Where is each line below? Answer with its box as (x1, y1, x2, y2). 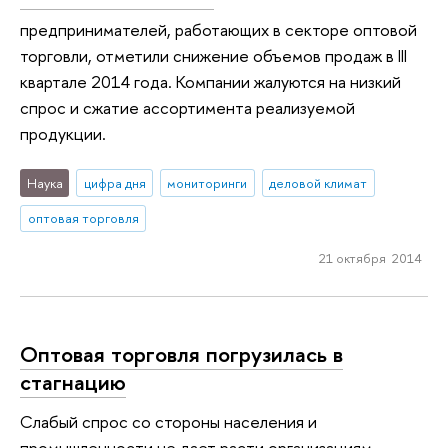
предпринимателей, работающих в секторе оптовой (20, 18, 417, 42)
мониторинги (167, 173, 248, 192)
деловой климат (269, 173, 368, 192)
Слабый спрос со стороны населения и (20, 410, 317, 434)
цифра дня (83, 173, 146, 192)
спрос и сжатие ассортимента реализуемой (20, 96, 355, 120)
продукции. (20, 122, 106, 146)
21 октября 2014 (318, 249, 422, 268)
